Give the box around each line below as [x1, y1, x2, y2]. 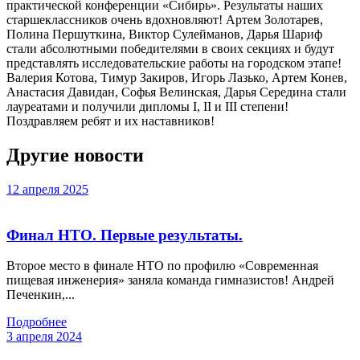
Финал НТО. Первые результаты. [6, 226, 243, 243]
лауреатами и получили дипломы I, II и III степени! [6, 100, 288, 114]
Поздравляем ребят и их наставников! [6, 114, 215, 129]
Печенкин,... [6, 288, 75, 302]
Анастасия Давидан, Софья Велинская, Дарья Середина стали [6, 85, 346, 100]
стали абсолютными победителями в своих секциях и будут [6, 42, 334, 56]
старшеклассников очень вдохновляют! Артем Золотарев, [6, 13, 323, 27]
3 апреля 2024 [6, 329, 82, 344]
